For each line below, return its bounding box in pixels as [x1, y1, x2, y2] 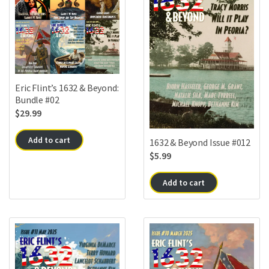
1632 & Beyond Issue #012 [150, 136, 251, 149]
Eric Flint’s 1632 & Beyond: [15, 82, 119, 94]
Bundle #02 [15, 94, 59, 106]
